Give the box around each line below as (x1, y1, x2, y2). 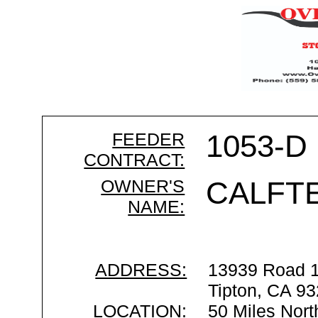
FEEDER (112, 129, 185, 149)
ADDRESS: (95, 260, 187, 280)
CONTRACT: (84, 150, 185, 170)
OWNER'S (101, 176, 185, 196)
